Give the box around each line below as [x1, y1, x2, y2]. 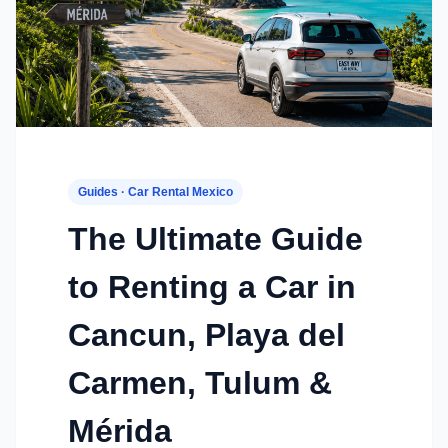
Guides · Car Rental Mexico [78, 185, 233, 200]
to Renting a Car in [68, 269, 356, 306]
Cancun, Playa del [68, 317, 345, 354]
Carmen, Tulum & [68, 365, 332, 402]
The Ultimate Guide [68, 221, 363, 258]
